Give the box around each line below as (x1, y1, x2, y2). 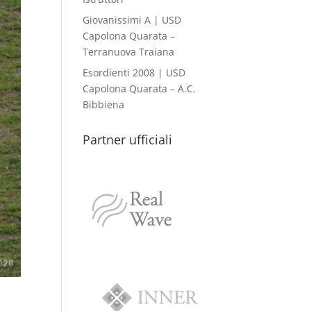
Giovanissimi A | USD (83, 13, 182, 26)
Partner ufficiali (83, 131, 173, 148)
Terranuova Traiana (83, 45, 175, 58)
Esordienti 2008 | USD (83, 66, 186, 79)
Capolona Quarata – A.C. (83, 82, 196, 95)
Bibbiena (83, 98, 125, 111)
